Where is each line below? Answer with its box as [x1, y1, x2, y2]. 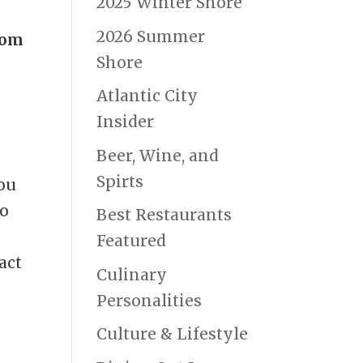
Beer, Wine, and [96, 145, 220, 165]
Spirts [96, 171, 144, 191]
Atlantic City [96, 86, 199, 106]
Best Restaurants [96, 205, 233, 225]
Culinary [96, 264, 168, 284]
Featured [96, 231, 167, 251]
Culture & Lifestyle [96, 324, 249, 344]
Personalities [96, 290, 203, 310]
